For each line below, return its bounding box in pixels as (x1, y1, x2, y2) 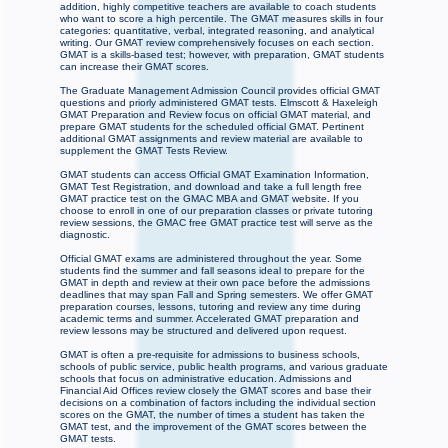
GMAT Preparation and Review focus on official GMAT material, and (60, 109, 371, 121)
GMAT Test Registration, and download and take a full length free (60, 181, 362, 193)
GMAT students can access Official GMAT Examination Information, (60, 169, 369, 181)
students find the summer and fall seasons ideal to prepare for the (60, 265, 365, 277)
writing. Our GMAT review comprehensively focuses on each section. (60, 37, 374, 49)
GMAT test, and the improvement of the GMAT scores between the (60, 421, 367, 433)
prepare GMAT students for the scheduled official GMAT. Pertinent (60, 121, 364, 133)
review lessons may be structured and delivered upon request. (60, 325, 347, 337)
